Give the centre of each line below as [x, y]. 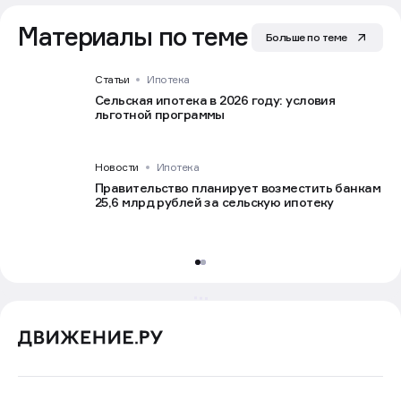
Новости [117, 166]
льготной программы [160, 114]
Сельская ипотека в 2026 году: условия [215, 99]
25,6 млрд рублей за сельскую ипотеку [214, 201]
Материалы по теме [133, 36]
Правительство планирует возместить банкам [238, 187]
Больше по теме [306, 37]
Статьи [112, 79]
